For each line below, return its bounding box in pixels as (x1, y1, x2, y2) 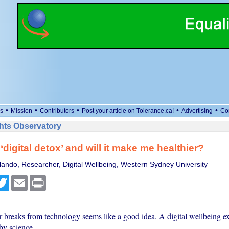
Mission (11, 107, 32, 114)
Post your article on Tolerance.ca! (82, 107, 174, 114)
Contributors (40, 107, 74, 114)
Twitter (9, 175, 31, 183)
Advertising (181, 107, 213, 114)
